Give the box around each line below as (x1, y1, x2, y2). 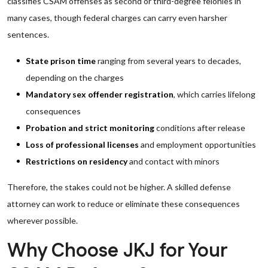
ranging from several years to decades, (96, 56, 241, 66)
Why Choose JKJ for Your (7, 237, 227, 264)
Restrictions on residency (26, 156, 127, 166)
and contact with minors (127, 156, 220, 166)
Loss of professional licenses (26, 139, 139, 150)
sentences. (7, 29, 49, 39)
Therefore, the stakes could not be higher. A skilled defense (7, 182, 231, 192)
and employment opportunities (139, 139, 256, 150)
